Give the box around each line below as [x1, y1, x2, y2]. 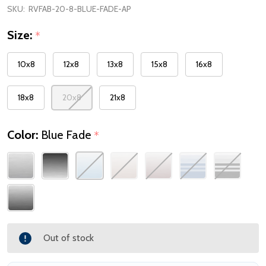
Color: [7, 128, 41, 142]
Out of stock [43, 232, 94, 244]
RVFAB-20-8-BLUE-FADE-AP [28, 3, 131, 14]
